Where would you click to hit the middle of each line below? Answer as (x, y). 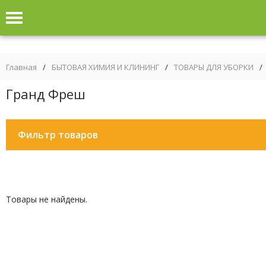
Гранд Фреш (46, 94)
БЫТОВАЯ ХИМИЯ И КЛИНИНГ (105, 67)
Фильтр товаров (58, 135)
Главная (21, 67)
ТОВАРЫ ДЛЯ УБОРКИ (214, 67)
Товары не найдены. (47, 199)
